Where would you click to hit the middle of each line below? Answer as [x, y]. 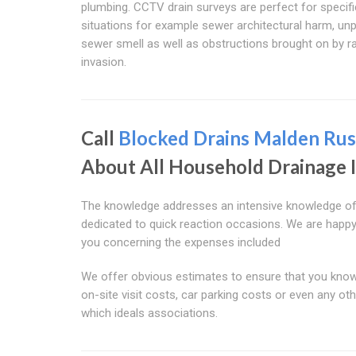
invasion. [104, 62]
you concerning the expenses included [181, 242]
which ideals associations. [149, 313]
